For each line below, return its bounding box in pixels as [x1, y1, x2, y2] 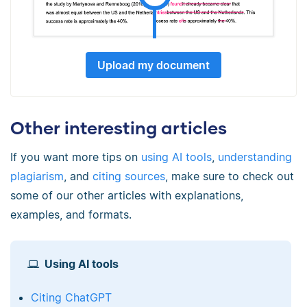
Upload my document [97, 58, 210, 72]
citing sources [93, 169, 165, 183]
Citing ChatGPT [30, 290, 112, 304]
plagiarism [10, 169, 64, 183]
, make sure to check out [165, 169, 294, 183]
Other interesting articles [10, 116, 227, 138]
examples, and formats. [10, 207, 132, 221]
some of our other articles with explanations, [10, 188, 243, 202]
